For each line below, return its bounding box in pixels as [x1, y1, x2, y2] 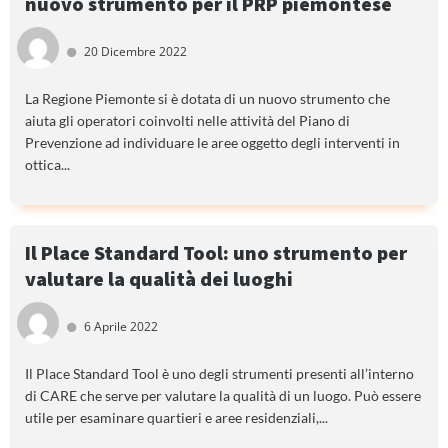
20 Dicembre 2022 [84, 43, 188, 61]
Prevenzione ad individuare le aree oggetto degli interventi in [25, 134, 400, 152]
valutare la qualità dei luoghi [25, 266, 293, 292]
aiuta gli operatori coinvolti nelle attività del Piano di [25, 112, 350, 130]
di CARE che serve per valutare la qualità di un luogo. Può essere [25, 386, 421, 404]
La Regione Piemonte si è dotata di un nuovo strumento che [25, 90, 390, 108]
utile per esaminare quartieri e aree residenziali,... [25, 408, 328, 426]
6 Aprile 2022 [84, 318, 159, 336]
